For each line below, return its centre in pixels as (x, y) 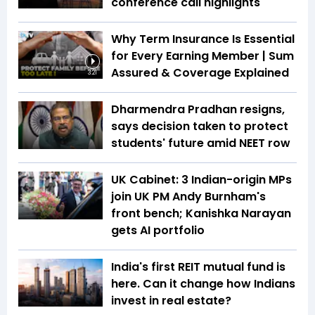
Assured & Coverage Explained (200, 73)
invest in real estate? (173, 301)
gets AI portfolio (158, 231)
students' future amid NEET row (201, 143)
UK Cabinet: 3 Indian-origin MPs (201, 180)
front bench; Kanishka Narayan (201, 214)
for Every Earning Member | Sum (202, 56)
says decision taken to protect (200, 127)
